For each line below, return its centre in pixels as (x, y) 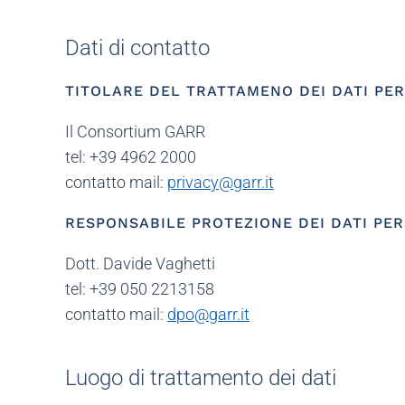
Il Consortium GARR (135, 132)
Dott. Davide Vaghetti (140, 264)
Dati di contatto (137, 48)
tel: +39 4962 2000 (131, 157)
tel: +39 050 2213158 (140, 289)
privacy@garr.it (221, 183)
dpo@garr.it (208, 315)
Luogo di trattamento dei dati (201, 378)
